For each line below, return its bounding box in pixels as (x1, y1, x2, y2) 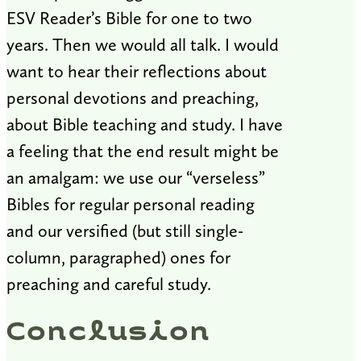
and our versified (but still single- (6, 220, 243, 242)
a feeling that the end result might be (6, 140, 279, 162)
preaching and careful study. (6, 273, 211, 295)
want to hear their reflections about (6, 60, 267, 82)
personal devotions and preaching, (6, 87, 259, 109)
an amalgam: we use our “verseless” (6, 167, 265, 189)
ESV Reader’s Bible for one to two (6, 7, 252, 29)
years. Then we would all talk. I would (6, 34, 279, 56)
